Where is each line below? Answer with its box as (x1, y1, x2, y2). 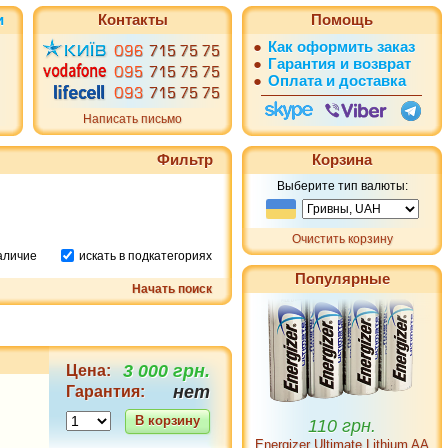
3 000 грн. (123, 361, 210, 381)
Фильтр (157, 151, 213, 168)
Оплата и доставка (268, 72, 406, 89)
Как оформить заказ (268, 38, 415, 55)
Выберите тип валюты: (276, 179, 408, 193)
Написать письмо (83, 112, 182, 126)
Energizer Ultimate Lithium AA (255, 413, 429, 428)
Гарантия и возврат (268, 55, 411, 72)
